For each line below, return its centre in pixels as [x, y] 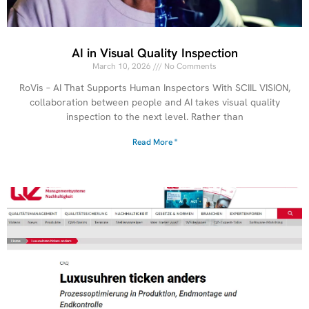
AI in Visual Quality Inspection [154, 53]
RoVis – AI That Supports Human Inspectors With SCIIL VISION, [154, 88]
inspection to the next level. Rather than [154, 117]
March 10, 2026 [123, 67]
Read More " [154, 142]
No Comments [189, 67]
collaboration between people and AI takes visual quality [154, 102]
